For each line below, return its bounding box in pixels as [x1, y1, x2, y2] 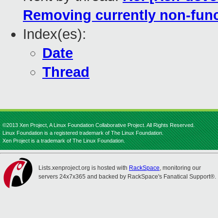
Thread [42, 64, 90, 80]
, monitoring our [160, 164, 201, 171]
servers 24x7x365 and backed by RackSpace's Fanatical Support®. [38, 173, 216, 180]
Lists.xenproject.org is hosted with [38, 164, 129, 171]
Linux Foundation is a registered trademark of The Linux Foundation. [2, 130, 163, 136]
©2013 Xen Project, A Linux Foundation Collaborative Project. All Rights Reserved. [2, 122, 195, 128]
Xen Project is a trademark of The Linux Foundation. [2, 138, 125, 144]
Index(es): [23, 26, 86, 42]
